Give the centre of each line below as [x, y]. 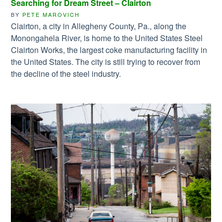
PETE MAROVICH [51, 15]
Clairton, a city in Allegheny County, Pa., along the [99, 26]
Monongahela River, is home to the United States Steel [107, 38]
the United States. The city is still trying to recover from [106, 62]
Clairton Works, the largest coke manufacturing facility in [109, 50]
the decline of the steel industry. [66, 74]
